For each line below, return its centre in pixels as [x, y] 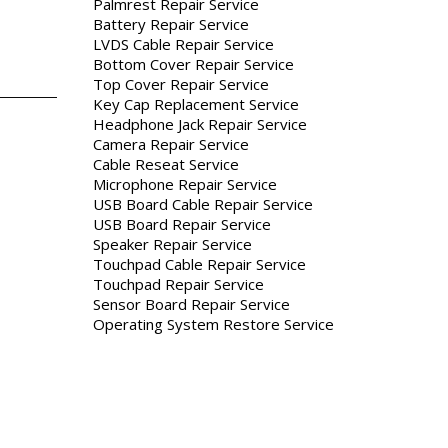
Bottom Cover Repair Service [193, 64]
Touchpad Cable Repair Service [199, 264]
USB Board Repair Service [182, 224]
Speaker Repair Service [172, 244]
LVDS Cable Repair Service [183, 44]
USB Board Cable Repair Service [203, 204]
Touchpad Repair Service [178, 284]
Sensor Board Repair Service [191, 304]
